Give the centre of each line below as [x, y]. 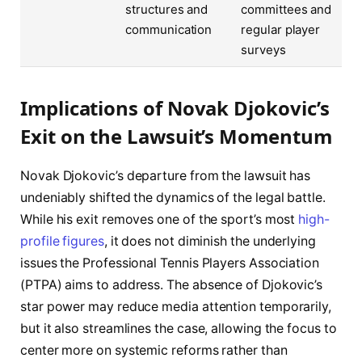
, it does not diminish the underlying [210, 241]
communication [169, 29]
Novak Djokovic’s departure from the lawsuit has [166, 175]
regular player [281, 29]
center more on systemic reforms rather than [154, 350]
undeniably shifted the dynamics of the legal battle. [173, 197]
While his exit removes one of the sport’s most [160, 219]
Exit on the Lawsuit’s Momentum [176, 136]
